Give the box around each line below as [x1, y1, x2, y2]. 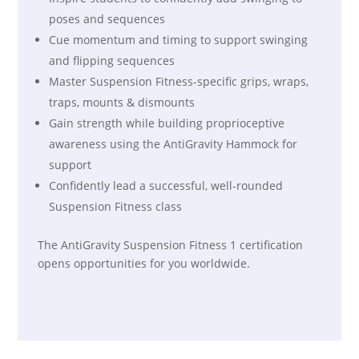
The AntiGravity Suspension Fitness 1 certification [38, 237, 304, 252]
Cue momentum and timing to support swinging [49, 32, 309, 47]
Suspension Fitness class [49, 199, 183, 214]
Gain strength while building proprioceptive [49, 115, 285, 131]
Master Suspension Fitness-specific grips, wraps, [49, 74, 309, 89]
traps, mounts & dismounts [49, 95, 196, 110]
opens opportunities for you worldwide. [38, 256, 251, 271]
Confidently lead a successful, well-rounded [49, 178, 284, 193]
